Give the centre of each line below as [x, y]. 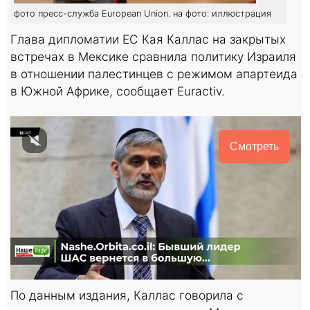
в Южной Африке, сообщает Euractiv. [118, 91]
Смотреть [254, 146]
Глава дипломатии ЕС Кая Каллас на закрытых [148, 39]
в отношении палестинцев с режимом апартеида [154, 73]
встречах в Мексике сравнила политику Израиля [153, 56]
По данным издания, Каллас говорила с [127, 295]
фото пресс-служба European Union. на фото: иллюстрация [143, 13]
